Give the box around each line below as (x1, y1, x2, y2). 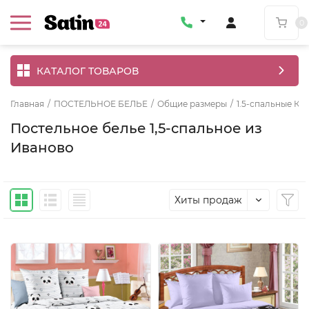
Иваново (10, 139, 74, 156)
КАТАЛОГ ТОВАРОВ (37, 64, 139, 77)
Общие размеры (157, 99, 227, 109)
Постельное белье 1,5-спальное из (10, 120, 262, 137)
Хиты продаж (175, 194, 242, 206)
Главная (10, 99, 44, 109)
